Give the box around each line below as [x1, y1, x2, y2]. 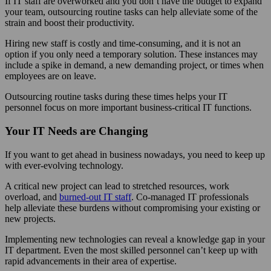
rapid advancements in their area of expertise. [5, 255, 177, 266]
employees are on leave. [5, 71, 96, 82]
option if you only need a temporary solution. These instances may [5, 49, 258, 60]
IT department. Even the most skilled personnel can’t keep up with [5, 244, 258, 255]
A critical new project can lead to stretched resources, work [5, 180, 229, 191]
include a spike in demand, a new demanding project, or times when [5, 60, 264, 71]
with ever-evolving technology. [5, 160, 123, 171]
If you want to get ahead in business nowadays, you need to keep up [5, 149, 265, 160]
